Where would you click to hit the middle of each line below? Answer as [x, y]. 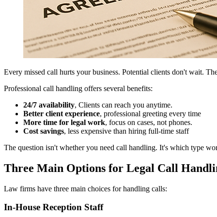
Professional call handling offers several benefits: [78, 88]
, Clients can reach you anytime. [124, 105]
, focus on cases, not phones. [149, 122]
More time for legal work [64, 122]
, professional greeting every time [150, 113]
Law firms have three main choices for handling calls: [85, 188]
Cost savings [44, 131]
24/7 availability [49, 105]
